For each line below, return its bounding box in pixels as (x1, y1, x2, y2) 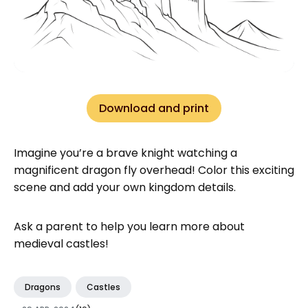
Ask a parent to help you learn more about (14, 218, 245, 234)
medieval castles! (14, 235, 109, 252)
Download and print (99, 100, 209, 116)
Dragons (25, 280, 60, 293)
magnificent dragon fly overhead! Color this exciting (14, 162, 294, 178)
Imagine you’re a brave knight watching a (14, 144, 237, 161)
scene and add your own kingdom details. (14, 179, 236, 195)
